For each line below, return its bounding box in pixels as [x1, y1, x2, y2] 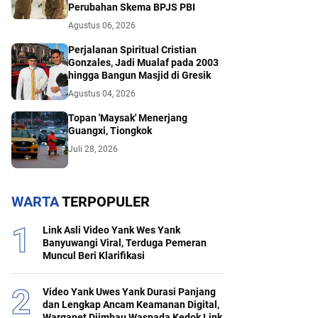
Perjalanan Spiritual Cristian [68, 44, 197, 56]
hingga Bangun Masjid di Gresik [68, 70, 211, 82]
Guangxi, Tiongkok [68, 125, 152, 137]
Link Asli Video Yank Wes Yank [43, 224, 180, 236]
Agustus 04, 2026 [68, 89, 136, 99]
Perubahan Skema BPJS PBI [68, 1, 195, 13]
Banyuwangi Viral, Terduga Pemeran [43, 237, 207, 249]
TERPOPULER [59, 193, 150, 211]
